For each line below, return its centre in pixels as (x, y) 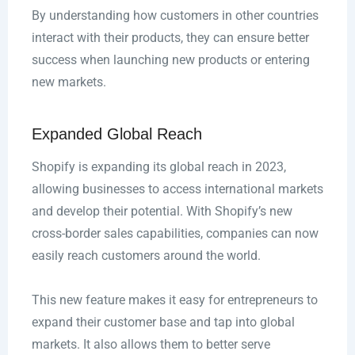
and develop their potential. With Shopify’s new (162, 212)
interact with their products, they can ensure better (170, 38)
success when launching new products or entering (170, 60)
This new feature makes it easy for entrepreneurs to (174, 300)
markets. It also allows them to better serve (151, 345)
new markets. (69, 82)
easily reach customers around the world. (146, 256)
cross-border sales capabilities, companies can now (175, 234)
